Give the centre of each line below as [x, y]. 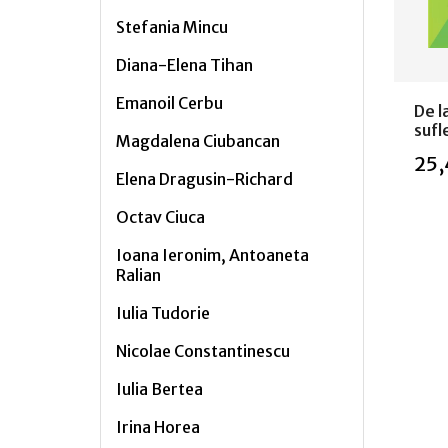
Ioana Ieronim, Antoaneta [212, 254]
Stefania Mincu [171, 26]
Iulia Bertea [159, 388]
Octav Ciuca [160, 216]
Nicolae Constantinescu [202, 350]
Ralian [138, 274]
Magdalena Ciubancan [197, 140]
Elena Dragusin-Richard [204, 178]
